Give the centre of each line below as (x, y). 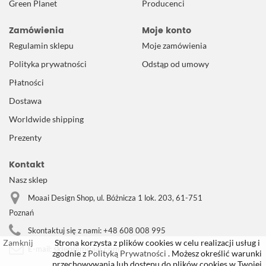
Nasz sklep (28, 180)
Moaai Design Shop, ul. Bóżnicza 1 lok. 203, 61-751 (115, 198)
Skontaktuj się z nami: (66, 230)
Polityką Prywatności (126, 253)
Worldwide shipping (46, 119)
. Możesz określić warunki (214, 253)
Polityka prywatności (48, 64)
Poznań (21, 213)
